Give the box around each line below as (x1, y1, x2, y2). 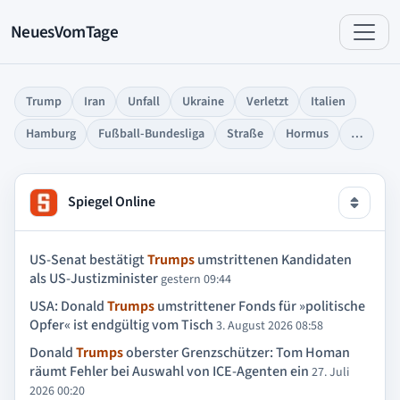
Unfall (127, 93, 160, 111)
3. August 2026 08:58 (216, 316, 323, 335)
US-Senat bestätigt (29, 249, 147, 270)
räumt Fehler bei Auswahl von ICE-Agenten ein (29, 361, 309, 381)
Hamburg (25, 125, 76, 143)
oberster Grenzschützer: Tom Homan (123, 342, 350, 362)
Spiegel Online (65, 191, 155, 212)
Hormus (285, 125, 329, 143)
